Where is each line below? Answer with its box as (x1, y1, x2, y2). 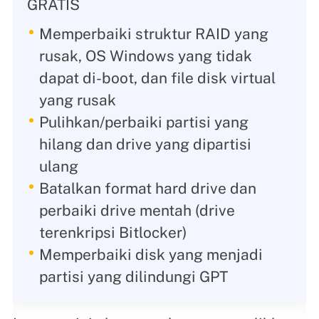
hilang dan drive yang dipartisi (38, 135, 251, 154)
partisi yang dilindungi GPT (38, 268, 228, 286)
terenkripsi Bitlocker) (38, 224, 187, 242)
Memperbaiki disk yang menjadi (38, 246, 263, 264)
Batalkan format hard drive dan (38, 179, 256, 198)
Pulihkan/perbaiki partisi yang (38, 113, 249, 132)
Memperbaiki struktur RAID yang (38, 25, 268, 43)
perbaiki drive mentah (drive (38, 202, 235, 220)
